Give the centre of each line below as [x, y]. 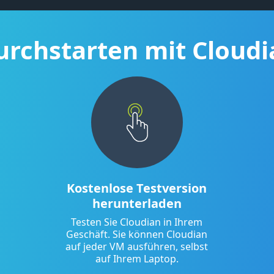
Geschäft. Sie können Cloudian [137, 235]
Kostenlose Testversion [137, 188]
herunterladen [137, 204]
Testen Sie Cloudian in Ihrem [137, 222]
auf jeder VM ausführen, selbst [137, 247]
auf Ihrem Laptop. [137, 259]
